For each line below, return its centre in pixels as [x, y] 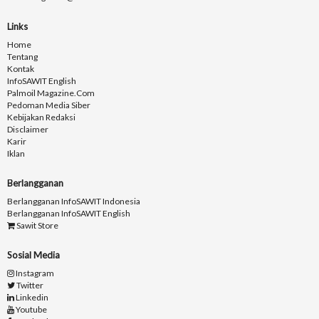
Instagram [34, 273]
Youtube [31, 310]
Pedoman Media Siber [49, 105]
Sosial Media [33, 255]
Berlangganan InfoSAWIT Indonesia [74, 202]
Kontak [21, 69]
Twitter [29, 286]
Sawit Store [37, 226]
